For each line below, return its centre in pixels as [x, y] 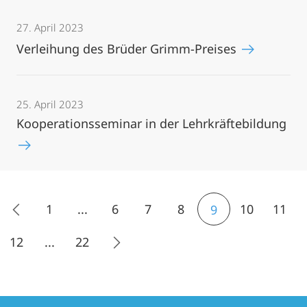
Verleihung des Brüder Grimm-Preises [128, 49]
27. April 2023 [50, 27]
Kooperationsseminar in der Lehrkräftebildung [151, 123]
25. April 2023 [50, 104]
